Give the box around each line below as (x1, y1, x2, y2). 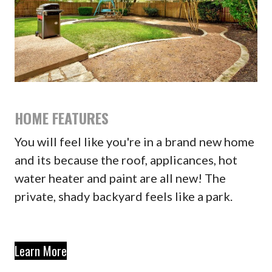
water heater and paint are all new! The (14, 170, 226, 185)
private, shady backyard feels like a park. (14, 188, 233, 203)
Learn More (14, 241, 67, 260)
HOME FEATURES (14, 106, 109, 129)
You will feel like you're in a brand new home (14, 134, 254, 149)
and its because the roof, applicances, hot (14, 152, 237, 167)
